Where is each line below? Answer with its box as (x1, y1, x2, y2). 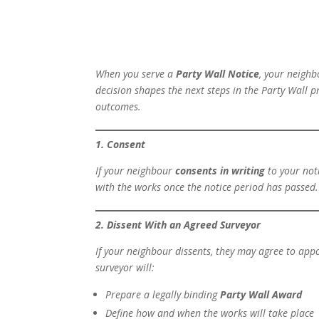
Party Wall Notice (176, 67, 260, 81)
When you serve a (95, 67, 177, 81)
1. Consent (95, 137, 146, 152)
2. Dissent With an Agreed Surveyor (95, 218, 261, 232)
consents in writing (175, 164, 266, 178)
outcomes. (95, 100, 142, 114)
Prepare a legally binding (105, 288, 221, 302)
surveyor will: (95, 261, 155, 275)
